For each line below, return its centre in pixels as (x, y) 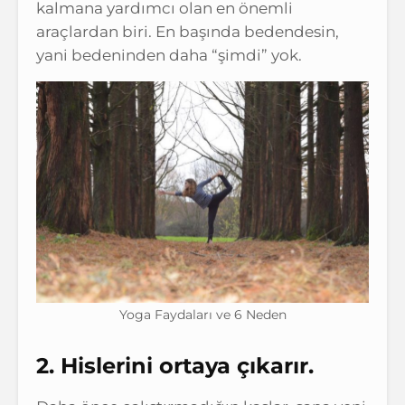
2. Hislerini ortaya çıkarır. (175, 365)
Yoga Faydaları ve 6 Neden (202, 314)
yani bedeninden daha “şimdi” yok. (169, 55)
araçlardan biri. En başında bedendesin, (188, 31)
